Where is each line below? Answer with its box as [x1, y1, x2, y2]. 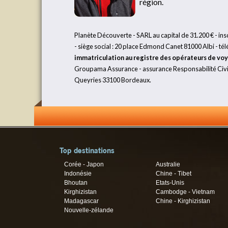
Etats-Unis [155, 179, 184, 187]
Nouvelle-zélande [64, 207, 114, 214]
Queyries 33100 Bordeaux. [74, 76, 151, 84]
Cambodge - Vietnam [155, 188, 215, 196]
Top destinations [60, 146, 115, 155]
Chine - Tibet [155, 170, 191, 178]
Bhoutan [64, 179, 88, 187]
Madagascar [64, 197, 99, 205]
